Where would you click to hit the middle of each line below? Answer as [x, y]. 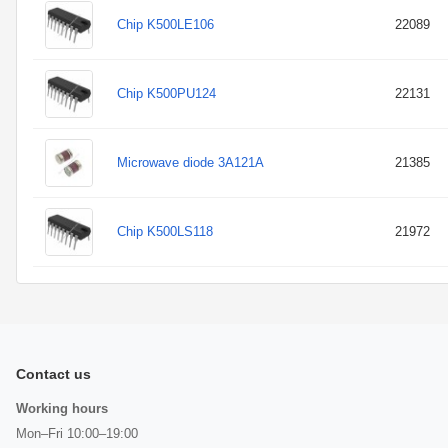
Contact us [53, 374]
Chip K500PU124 [166, 93]
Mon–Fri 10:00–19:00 [77, 433]
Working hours [62, 408]
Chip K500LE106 [165, 24]
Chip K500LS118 [165, 231]
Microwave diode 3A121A [190, 162]
